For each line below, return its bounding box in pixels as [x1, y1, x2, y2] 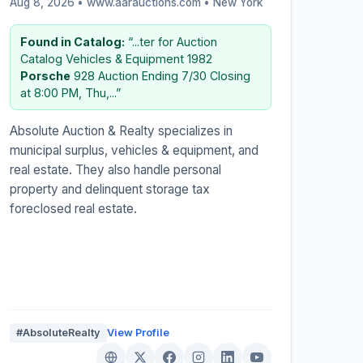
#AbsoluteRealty [15, 326, 100, 339]
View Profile [106, 326, 169, 339]
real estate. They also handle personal [9, 161, 221, 177]
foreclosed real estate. [9, 200, 137, 216]
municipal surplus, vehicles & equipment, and [9, 142, 258, 158]
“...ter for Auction [124, 34, 217, 49]
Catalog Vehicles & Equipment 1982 [19, 51, 212, 66]
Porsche [19, 68, 70, 83]
